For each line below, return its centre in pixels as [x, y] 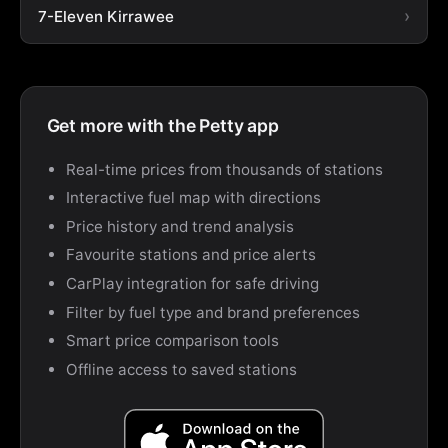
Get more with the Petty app [162, 126]
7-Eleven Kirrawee [105, 16]
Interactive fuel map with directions [193, 198]
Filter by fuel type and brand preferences [212, 312]
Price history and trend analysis [179, 226]
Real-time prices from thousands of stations [224, 169]
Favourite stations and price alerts [190, 255]
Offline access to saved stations [181, 369]
